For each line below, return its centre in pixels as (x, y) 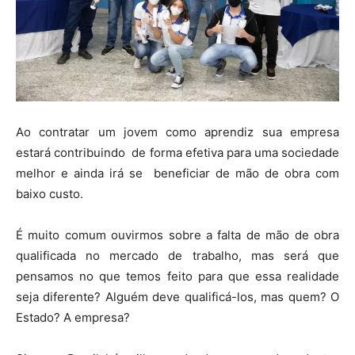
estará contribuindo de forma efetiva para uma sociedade (177, 153)
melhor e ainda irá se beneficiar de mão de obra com (177, 173)
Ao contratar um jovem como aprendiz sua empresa (177, 132)
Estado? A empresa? (73, 317)
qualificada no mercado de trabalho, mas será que (177, 256)
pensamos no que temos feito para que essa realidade (177, 276)
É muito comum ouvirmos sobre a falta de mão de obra (177, 235)
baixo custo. (50, 194)
